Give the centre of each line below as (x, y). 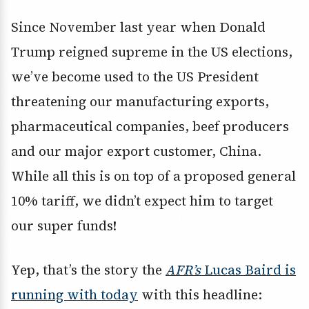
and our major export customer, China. (136, 151)
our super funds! (64, 226)
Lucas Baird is (248, 270)
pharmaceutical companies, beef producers (150, 127)
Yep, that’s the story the (88, 270)
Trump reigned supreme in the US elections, (152, 52)
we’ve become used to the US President (135, 77)
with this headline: (200, 295)
